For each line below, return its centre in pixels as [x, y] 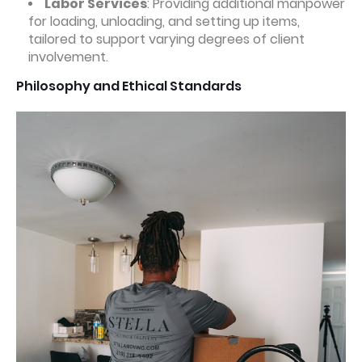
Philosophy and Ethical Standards [129, 86]
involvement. [68, 57]
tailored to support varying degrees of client [166, 40]
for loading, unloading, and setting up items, [164, 22]
